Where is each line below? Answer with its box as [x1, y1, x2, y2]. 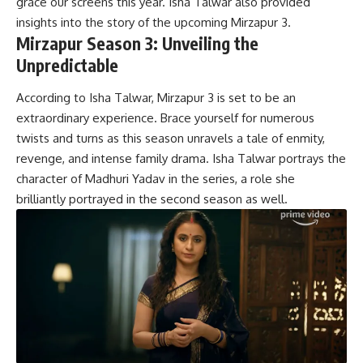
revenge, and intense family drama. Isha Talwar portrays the [16, 150, 346, 166]
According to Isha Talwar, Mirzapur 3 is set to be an [16, 89, 296, 105]
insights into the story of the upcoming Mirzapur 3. [16, 15, 291, 31]
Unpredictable [16, 54, 118, 77]
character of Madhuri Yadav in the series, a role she [16, 170, 295, 186]
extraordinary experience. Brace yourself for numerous [16, 109, 314, 126]
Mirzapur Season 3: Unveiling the [16, 32, 258, 55]
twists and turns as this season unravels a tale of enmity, [16, 130, 325, 146]
